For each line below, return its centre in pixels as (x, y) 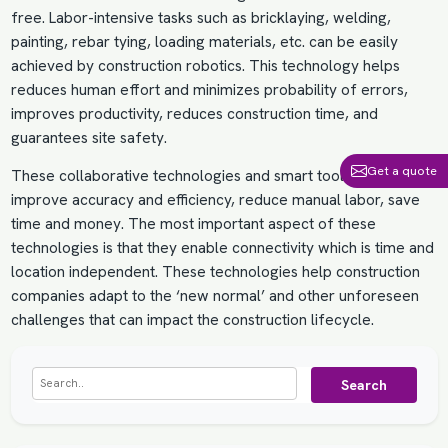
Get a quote (401, 170)
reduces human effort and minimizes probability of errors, (209, 90)
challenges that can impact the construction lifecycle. (192, 320)
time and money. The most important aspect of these (193, 224)
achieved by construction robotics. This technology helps (205, 66)
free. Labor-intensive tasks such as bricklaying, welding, (200, 18)
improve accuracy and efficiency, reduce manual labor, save (215, 200)
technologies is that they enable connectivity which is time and (222, 248)
